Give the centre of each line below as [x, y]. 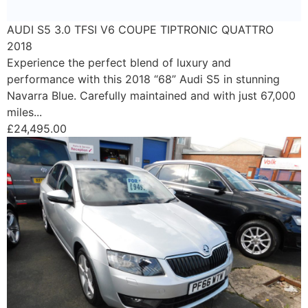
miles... [24, 112]
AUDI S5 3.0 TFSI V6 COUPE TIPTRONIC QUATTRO [140, 30]
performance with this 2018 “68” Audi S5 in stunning [143, 79]
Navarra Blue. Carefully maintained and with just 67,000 [151, 96]
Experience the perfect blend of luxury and [119, 63]
